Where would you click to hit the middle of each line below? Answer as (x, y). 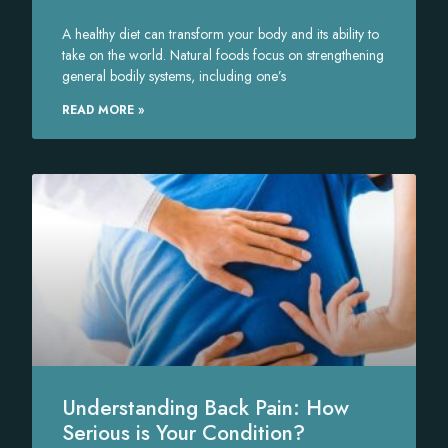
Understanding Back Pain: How (206, 407)
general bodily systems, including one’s (174, 75)
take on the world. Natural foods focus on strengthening (223, 54)
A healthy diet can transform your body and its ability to (221, 33)
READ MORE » (103, 109)
